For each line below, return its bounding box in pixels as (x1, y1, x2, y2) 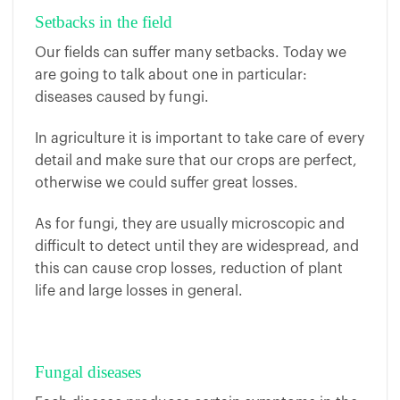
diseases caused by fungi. (35, 90, 209, 105)
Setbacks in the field (35, 12, 172, 32)
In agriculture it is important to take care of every (35, 130, 364, 146)
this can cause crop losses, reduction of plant (35, 261, 343, 276)
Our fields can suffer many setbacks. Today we (35, 46, 346, 61)
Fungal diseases (35, 362, 141, 382)
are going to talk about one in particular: (35, 68, 307, 83)
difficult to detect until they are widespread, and (35, 238, 359, 254)
